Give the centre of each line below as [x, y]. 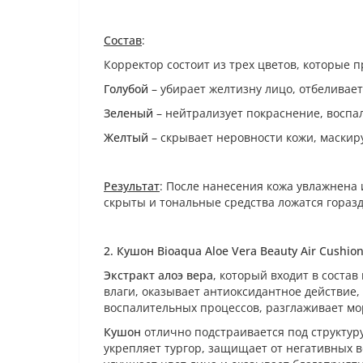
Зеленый [130, 113]
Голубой [128, 89]
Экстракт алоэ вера [158, 275]
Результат [132, 186]
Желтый [128, 137]
